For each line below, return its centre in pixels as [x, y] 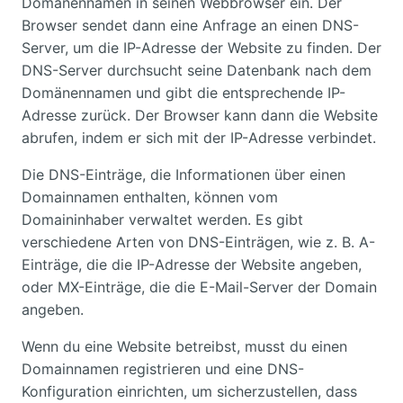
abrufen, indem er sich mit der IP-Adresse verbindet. [199, 137]
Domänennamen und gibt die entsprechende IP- [184, 92]
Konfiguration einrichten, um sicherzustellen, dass [189, 391]
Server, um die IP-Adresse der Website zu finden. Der [201, 47]
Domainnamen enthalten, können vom [150, 197]
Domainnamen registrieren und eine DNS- [163, 368]
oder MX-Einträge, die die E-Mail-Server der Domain [199, 287]
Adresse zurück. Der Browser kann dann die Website [200, 115]
